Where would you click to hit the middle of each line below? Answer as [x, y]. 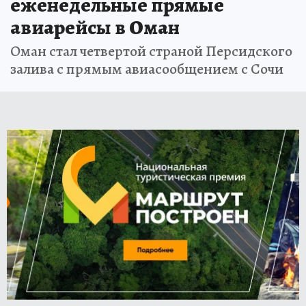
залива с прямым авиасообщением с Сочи [147, 69]
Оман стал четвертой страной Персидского [151, 52]
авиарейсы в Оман [95, 28]
